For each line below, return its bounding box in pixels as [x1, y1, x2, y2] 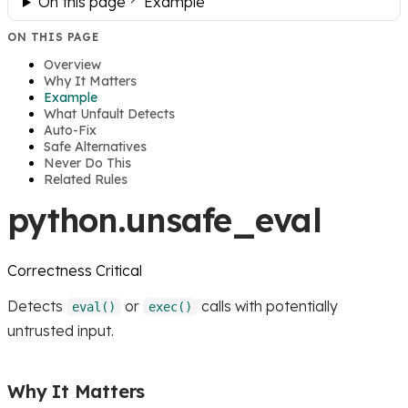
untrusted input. [7, 321, 114, 340]
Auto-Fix [44, 121, 97, 138]
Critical [96, 260, 142, 280]
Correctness [7, 260, 92, 280]
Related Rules [44, 170, 127, 188]
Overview [44, 56, 101, 73]
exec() [148, 299, 192, 314]
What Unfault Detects [44, 105, 175, 122]
